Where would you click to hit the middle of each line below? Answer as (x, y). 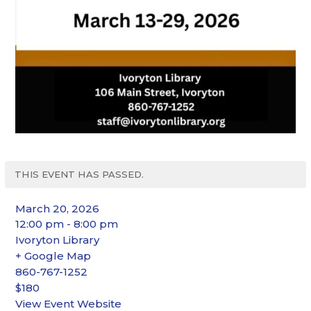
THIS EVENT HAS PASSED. (79, 174)
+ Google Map (53, 255)
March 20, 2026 (58, 208)
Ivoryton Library (58, 239)
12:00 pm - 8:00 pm (67, 224)
